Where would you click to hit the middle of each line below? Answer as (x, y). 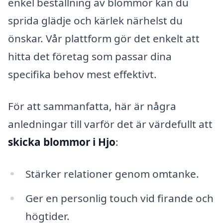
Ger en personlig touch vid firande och (119, 198)
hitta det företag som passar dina (90, 56)
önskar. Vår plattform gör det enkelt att (104, 39)
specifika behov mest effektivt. (82, 74)
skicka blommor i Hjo (62, 142)
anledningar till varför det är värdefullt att (110, 124)
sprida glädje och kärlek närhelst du (95, 21)
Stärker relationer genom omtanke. (112, 173)
